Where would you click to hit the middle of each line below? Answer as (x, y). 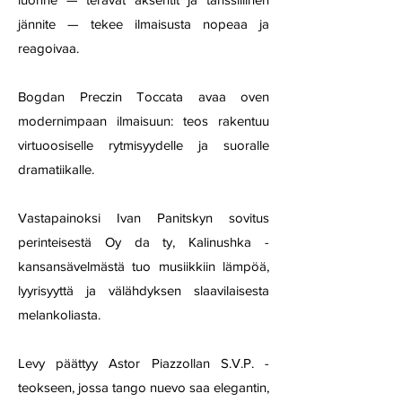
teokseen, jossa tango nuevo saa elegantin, (144, 387)
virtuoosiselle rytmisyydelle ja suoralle (144, 145)
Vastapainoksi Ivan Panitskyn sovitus (144, 218)
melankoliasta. (59, 315)
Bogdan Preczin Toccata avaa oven (144, 96)
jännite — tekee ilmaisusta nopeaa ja (144, 24)
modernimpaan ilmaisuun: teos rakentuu (144, 121)
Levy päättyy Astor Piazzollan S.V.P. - (144, 363)
